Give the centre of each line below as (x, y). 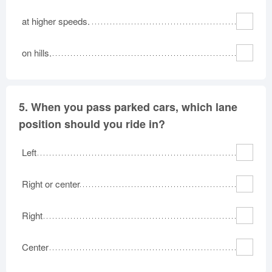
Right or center (51, 184)
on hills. (37, 53)
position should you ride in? (92, 124)
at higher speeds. (56, 21)
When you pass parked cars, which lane (134, 107)
